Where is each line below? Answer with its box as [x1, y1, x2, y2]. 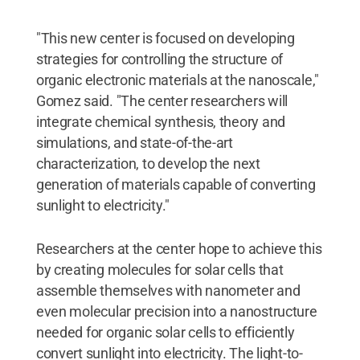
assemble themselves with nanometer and [35, 282, 301, 299]
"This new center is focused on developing [35, 30, 295, 47]
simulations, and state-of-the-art [35, 134, 233, 151]
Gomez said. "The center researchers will [35, 92, 288, 109]
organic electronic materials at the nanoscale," [35, 72, 320, 88]
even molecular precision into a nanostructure [35, 303, 317, 320]
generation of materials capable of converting [35, 176, 316, 193]
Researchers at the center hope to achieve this [35, 240, 322, 257]
